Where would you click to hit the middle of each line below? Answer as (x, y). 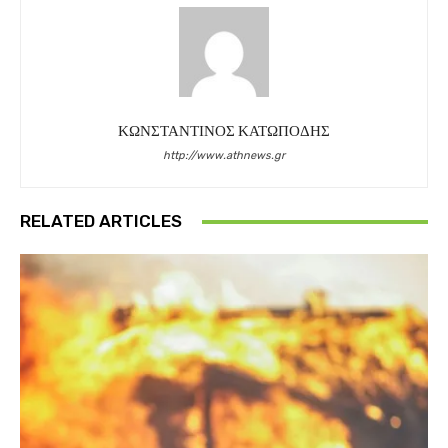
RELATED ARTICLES (101, 221)
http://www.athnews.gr (224, 156)
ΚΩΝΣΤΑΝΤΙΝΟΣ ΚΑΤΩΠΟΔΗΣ (224, 131)
